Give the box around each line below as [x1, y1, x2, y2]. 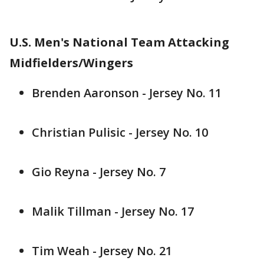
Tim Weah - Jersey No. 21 [32, 242, 172, 259]
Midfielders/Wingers [9, 54, 133, 71]
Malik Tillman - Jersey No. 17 [32, 203, 194, 219]
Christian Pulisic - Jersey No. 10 [32, 124, 208, 140]
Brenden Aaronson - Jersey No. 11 [32, 84, 222, 101]
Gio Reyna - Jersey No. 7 [32, 163, 166, 180]
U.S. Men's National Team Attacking [9, 34, 229, 50]
